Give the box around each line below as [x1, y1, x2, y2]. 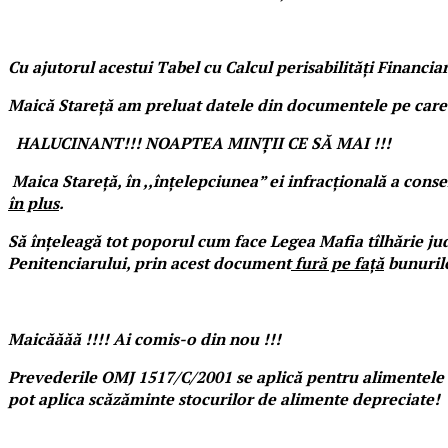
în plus [8, 191, 59, 214]
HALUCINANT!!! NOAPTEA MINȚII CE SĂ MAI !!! [16, 131, 391, 154]
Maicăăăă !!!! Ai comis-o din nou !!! [8, 327, 281, 350]
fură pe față [291, 251, 384, 274]
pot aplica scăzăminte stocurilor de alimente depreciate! [8, 387, 440, 410]
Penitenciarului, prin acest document [8, 251, 291, 274]
